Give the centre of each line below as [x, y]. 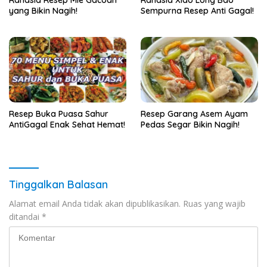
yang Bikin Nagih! [43, 10]
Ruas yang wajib [214, 204]
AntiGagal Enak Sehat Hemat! [67, 125]
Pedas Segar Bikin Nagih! [190, 125]
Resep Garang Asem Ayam [194, 114]
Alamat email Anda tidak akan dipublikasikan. [95, 204]
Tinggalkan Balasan [58, 185]
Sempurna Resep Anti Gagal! [197, 10]
